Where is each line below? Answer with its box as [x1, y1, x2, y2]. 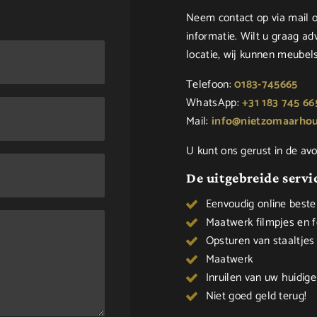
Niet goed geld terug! [205, 287, 307, 306]
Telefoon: [186, 75, 235, 94]
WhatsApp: [186, 93, 243, 113]
